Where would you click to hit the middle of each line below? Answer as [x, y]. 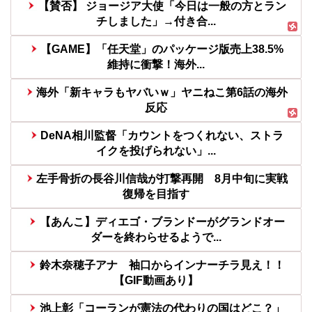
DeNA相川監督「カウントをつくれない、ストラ [162, 136]
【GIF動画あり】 [156, 281]
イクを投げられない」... [156, 151]
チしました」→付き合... [156, 22]
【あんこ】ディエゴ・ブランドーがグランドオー [162, 222]
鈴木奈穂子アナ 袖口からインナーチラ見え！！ [162, 265]
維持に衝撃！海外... [156, 65]
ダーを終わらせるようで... [156, 237]
